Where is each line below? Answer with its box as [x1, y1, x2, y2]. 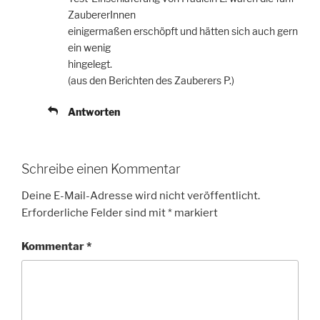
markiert [172, 206, 218, 220]
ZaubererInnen [68, 8, 136, 21]
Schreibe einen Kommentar [21, 161, 181, 176]
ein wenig [68, 41, 111, 54]
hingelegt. [68, 57, 112, 70]
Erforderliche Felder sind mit [21, 206, 168, 220]
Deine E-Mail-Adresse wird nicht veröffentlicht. [21, 189, 260, 203]
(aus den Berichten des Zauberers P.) [68, 74, 234, 86]
